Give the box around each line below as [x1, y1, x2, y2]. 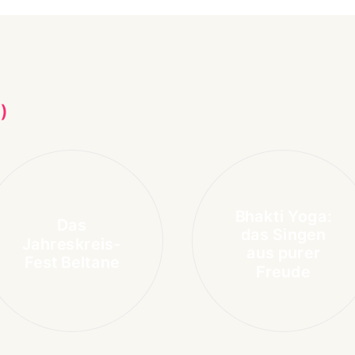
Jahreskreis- [22, 234, 121, 254]
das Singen [240, 225, 326, 244]
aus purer [246, 243, 321, 262]
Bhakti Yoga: [235, 206, 332, 226]
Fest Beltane [24, 253, 120, 272]
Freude [256, 261, 311, 281]
